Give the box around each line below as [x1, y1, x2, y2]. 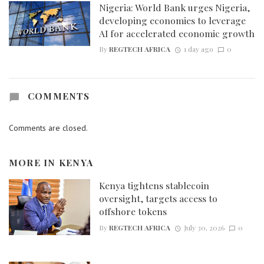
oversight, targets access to [98, 192, 217, 205]
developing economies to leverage [98, 14, 246, 27]
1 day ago [183, 44, 213, 54]
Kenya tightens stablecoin [98, 179, 209, 192]
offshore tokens [98, 205, 167, 218]
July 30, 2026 [183, 222, 225, 232]
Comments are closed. [9, 122, 88, 133]
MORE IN [9, 156, 59, 169]
